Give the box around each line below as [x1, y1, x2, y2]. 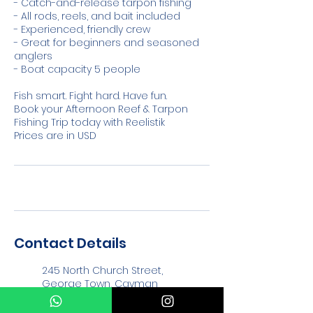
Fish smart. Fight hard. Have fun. [14, 89, 167, 103]
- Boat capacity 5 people [14, 62, 140, 76]
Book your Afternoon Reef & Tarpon [14, 102, 188, 116]
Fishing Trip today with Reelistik [14, 115, 165, 129]
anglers [14, 49, 52, 63]
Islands [42, 290, 78, 304]
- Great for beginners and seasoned [14, 36, 199, 50]
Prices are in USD [14, 129, 96, 143]
